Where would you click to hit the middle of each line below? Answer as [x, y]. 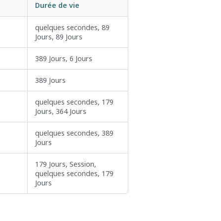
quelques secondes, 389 [74, 133]
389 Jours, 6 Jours [64, 59]
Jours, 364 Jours [61, 111]
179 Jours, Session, [66, 164]
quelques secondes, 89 [72, 28]
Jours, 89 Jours [59, 37]
